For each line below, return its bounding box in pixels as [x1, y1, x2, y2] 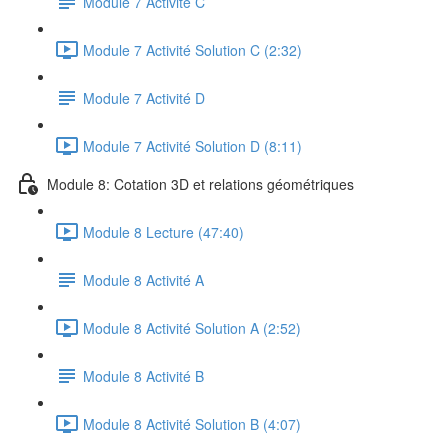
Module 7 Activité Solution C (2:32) [83, 39, 302, 60]
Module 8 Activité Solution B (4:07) [83, 413, 301, 434]
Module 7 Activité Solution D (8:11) [83, 135, 302, 156]
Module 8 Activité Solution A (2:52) [83, 317, 301, 338]
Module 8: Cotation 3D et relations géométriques [47, 173, 354, 194]
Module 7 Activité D [83, 87, 205, 108]
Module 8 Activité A [83, 269, 204, 290]
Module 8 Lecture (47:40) [83, 221, 244, 242]
